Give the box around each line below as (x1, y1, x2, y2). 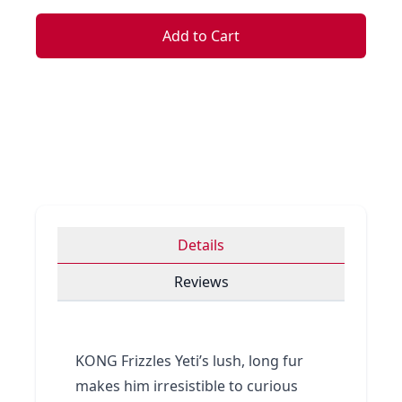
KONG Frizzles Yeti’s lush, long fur (75, 351, 303, 371)
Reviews (173, 272, 229, 292)
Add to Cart (162, 26, 240, 46)
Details (178, 235, 224, 255)
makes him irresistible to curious (75, 376, 298, 396)
